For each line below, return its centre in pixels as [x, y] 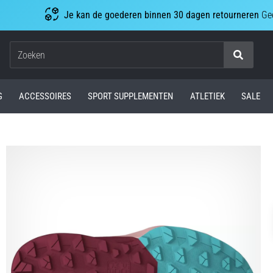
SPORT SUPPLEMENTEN [131, 96]
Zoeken [227, 61]
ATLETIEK [207, 96]
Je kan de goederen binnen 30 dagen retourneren [161, 15]
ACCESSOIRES [45, 96]
